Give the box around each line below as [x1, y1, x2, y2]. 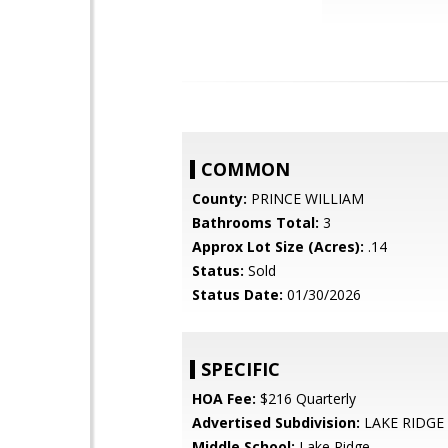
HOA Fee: [192, 389, 256, 408]
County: [192, 189, 247, 208]
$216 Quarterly [256, 389, 356, 408]
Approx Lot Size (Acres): [192, 237, 364, 256]
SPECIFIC [201, 357, 280, 381]
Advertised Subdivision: [192, 413, 360, 432]
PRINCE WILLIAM [247, 189, 364, 208]
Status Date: [192, 285, 283, 304]
